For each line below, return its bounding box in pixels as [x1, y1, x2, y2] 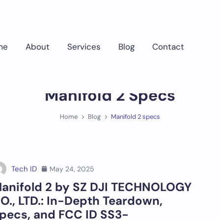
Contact [152, 41, 184, 52]
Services [67, 41, 101, 52]
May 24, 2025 [49, 164, 94, 173]
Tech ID [11, 164, 37, 174]
